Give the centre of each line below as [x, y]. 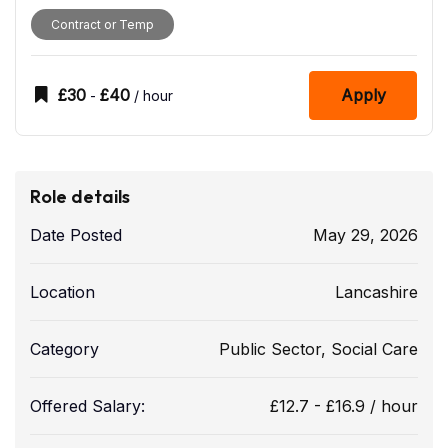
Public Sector [270, 349]
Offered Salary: [87, 406]
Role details [80, 197]
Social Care [374, 349]
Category [64, 349]
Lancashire [376, 292]
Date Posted [76, 235]
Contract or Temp [102, 24]
